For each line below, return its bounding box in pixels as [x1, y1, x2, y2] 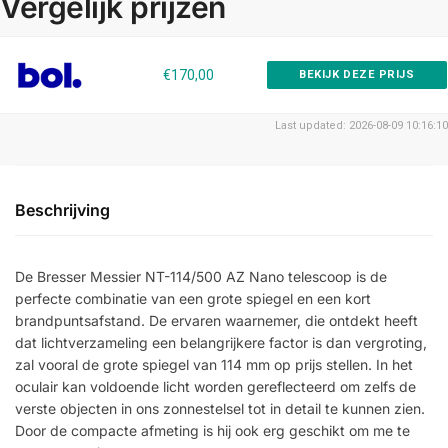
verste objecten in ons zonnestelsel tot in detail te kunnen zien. [15, 400, 425, 418]
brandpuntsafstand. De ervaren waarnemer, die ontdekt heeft [15, 312, 418, 330]
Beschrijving [15, 200, 110, 221]
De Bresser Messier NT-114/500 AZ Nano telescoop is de [15, 268, 387, 286]
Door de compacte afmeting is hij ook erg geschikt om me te [15, 422, 410, 440]
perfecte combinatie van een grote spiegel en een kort [15, 290, 371, 308]
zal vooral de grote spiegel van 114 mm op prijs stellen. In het [15, 356, 413, 374]
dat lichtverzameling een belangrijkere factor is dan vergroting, [15, 334, 427, 352]
